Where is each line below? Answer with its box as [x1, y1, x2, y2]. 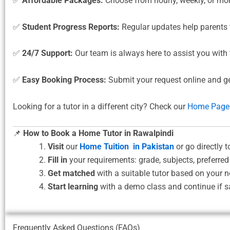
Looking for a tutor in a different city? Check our [13, 101, 187, 111]
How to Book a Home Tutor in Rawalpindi [23, 128, 174, 139]
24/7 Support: [22, 48, 73, 59]
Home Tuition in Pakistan [80, 142, 174, 152]
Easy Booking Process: [22, 74, 106, 85]
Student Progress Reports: [22, 22, 120, 32]
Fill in [48, 155, 67, 165]
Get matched [48, 168, 95, 179]
